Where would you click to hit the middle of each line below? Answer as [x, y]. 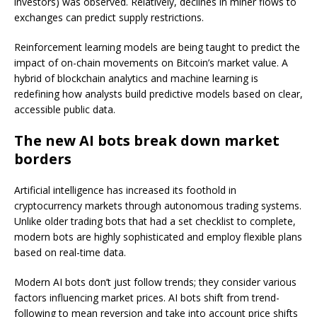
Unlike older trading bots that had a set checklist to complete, [155, 221]
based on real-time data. [70, 253]
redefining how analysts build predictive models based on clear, [158, 94]
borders [43, 159]
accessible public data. [65, 110]
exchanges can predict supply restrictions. [109, 18]
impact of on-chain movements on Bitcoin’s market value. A [151, 63]
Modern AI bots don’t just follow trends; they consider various [155, 282]
